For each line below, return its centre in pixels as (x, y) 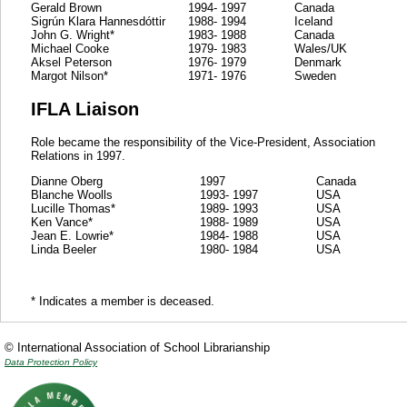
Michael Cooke (70, 48)
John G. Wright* (73, 35)
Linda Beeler (64, 249)
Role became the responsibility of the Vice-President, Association (203, 142)
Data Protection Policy (51, 362)
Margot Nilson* (69, 75)
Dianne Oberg (67, 181)
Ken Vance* (62, 222)
